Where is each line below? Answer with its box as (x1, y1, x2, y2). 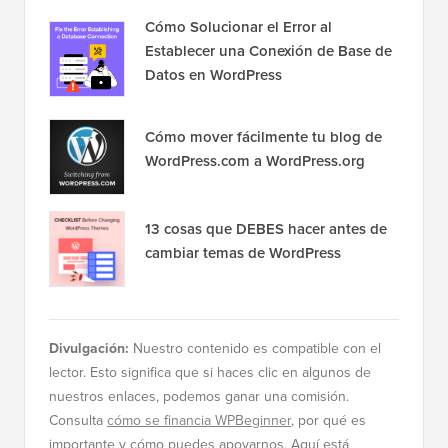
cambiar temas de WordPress (145, 242, 341, 264)
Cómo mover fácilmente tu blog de (145, 126, 382, 148)
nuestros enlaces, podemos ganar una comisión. (49, 386, 349, 408)
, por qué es (291, 410, 366, 432)
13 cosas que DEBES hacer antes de (145, 218, 387, 240)
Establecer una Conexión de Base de (145, 40, 392, 62)
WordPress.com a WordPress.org (145, 150, 365, 172)
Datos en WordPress (145, 64, 282, 86)
